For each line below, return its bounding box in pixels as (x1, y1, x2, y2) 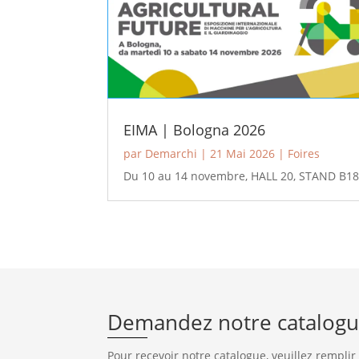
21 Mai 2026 (210, 146, 276, 162)
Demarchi (145, 146, 198, 162)
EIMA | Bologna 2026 (123, 120, 266, 140)
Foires (288, 146, 321, 162)
